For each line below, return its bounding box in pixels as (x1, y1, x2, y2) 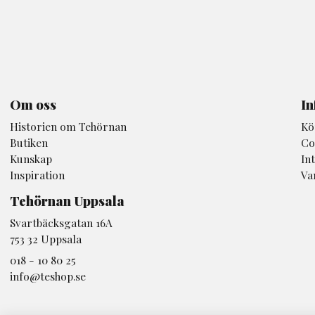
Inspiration (10, 167, 65, 182)
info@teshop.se (10, 268, 86, 283)
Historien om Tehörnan (10, 118, 127, 134)
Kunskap (10, 150, 52, 166)
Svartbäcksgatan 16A (10, 214, 112, 230)
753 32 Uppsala (10, 231, 82, 246)
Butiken (10, 134, 48, 150)
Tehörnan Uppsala (10, 191, 124, 210)
